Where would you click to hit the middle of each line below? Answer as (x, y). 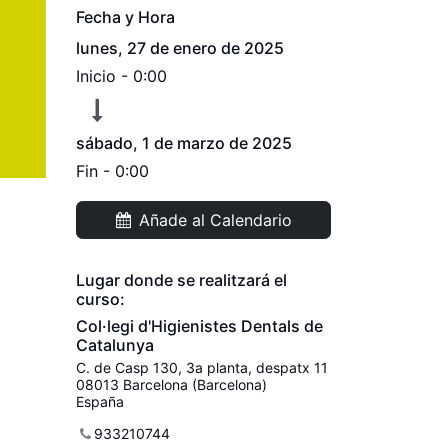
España (100, 401)
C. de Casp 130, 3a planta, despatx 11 (202, 367)
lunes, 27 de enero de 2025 (180, 48)
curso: (100, 299)
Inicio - (104, 76)
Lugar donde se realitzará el (181, 280)
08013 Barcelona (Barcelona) (171, 384)
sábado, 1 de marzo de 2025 (184, 143)
